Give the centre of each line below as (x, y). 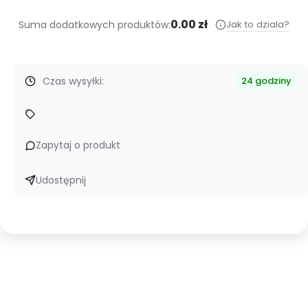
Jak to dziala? (257, 24)
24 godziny (266, 81)
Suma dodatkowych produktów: (95, 25)
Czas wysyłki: (73, 81)
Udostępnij (61, 180)
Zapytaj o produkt (78, 145)
